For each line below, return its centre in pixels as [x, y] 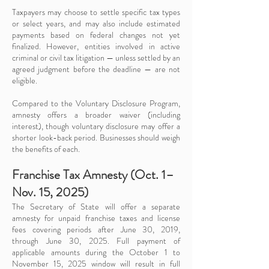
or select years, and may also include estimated [96, 23]
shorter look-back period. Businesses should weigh [96, 138]
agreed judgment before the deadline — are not [96, 69]
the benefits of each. [46, 149]
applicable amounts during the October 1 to [96, 252]
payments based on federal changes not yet [96, 35]
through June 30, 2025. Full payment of [96, 241]
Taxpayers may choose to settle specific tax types [96, 12]
